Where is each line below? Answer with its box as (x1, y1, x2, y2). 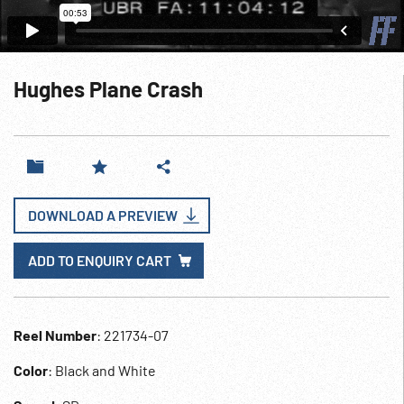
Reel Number (14, 326, 96, 344)
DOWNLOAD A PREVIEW (28, 207, 178, 224)
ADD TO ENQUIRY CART (28, 252, 171, 269)
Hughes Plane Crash (14, 76, 203, 102)
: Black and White (48, 362, 156, 379)
